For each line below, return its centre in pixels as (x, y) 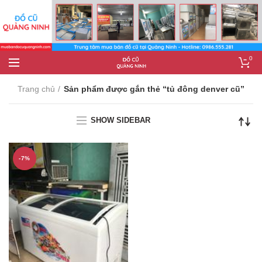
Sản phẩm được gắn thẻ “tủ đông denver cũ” (154, 89)
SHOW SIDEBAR (120, 120)
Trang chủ (36, 89)
